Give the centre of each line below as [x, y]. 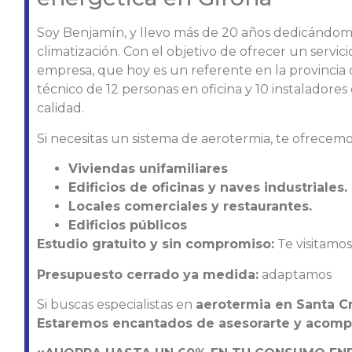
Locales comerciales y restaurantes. [190, 207]
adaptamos [295, 274]
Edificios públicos [127, 225]
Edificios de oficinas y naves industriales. [207, 188]
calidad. [60, 108]
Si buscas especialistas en [116, 305]
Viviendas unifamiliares [148, 169]
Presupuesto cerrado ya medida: [147, 274]
